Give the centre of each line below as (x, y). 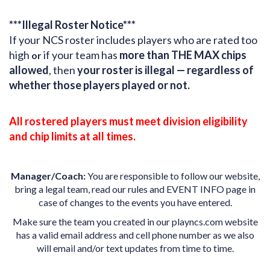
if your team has (80, 55)
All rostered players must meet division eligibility (128, 121)
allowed (29, 70)
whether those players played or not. (99, 85)
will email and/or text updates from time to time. (135, 248)
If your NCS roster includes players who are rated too (133, 40)
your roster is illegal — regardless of (165, 70)
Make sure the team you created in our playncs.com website (135, 221)
